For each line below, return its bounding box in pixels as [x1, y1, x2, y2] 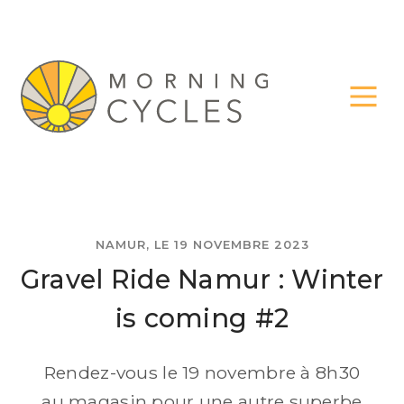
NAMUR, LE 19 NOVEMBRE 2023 [95, 238, 309, 252]
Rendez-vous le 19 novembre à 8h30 [43, 361, 361, 383]
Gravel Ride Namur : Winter [20, 263, 384, 296]
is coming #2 [115, 302, 289, 335]
